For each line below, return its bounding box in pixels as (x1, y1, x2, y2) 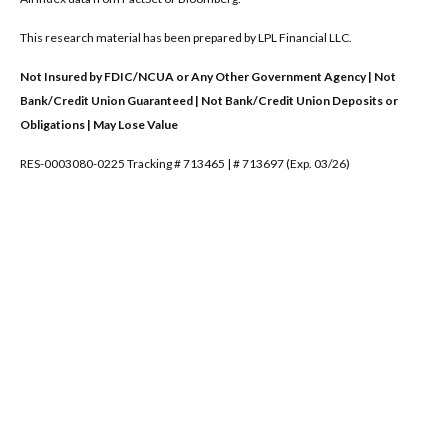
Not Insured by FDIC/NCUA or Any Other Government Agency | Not (20, 69, 396, 85)
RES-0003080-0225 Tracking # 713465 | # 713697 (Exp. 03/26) (20, 156, 350, 172)
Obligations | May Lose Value (20, 117, 178, 133)
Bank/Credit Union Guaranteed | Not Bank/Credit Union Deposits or (20, 93, 398, 109)
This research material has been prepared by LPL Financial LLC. (20, 30, 352, 46)
